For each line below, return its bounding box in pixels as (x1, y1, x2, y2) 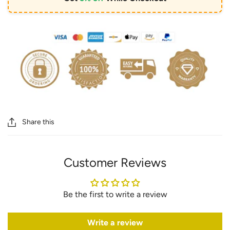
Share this (22, 118, 54, 127)
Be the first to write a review (63, 189, 167, 199)
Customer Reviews (64, 155, 166, 170)
